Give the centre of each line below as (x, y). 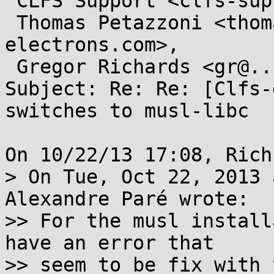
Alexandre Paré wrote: (127, 199)
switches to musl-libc (127, 111)
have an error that (109, 243)
